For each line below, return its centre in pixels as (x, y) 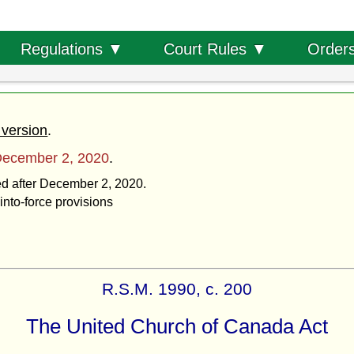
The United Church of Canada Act (177, 326)
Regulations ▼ (72, 49)
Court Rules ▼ (215, 49)
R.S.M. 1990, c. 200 (177, 288)
